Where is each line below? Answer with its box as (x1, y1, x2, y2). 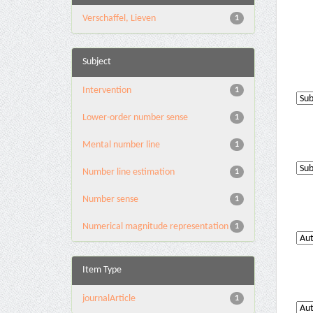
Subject (82, 57, 111, 67)
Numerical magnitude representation (82, 221, 228, 232)
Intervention (82, 85, 131, 96)
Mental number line (82, 140, 160, 150)
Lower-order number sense (82, 112, 188, 123)
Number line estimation (82, 167, 175, 177)
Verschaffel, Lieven (82, 13, 156, 24)
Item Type (82, 265, 122, 275)
